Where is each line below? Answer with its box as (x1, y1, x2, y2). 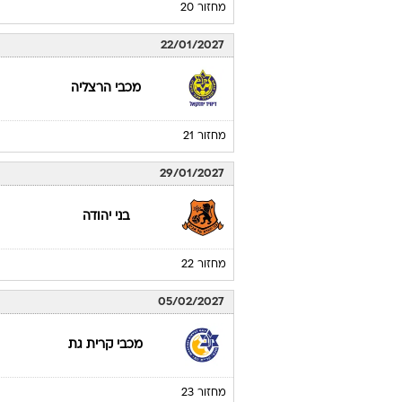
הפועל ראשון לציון (57, 18, 155, 30)
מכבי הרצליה (70, 275, 141, 286)
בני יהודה (82, 146, 129, 158)
